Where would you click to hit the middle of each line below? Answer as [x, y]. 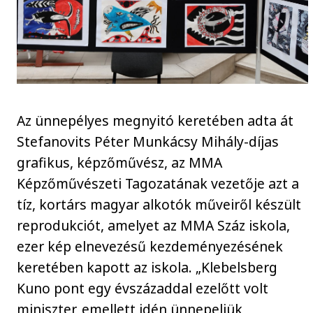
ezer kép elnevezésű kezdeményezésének [150, 247]
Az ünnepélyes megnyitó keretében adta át [155, 121]
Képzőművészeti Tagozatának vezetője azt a [158, 184]
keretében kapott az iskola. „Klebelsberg [147, 268]
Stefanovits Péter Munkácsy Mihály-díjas [148, 142]
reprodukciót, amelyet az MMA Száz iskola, [154, 226]
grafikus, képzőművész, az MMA [120, 163]
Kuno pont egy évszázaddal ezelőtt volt [143, 289]
